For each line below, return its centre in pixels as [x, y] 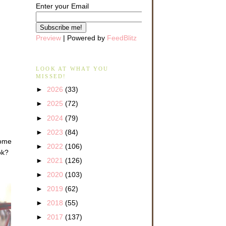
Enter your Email [62, 6]
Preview [48, 38]
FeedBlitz [122, 38]
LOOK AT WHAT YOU [72, 68]
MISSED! [51, 76]
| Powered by [84, 38]
